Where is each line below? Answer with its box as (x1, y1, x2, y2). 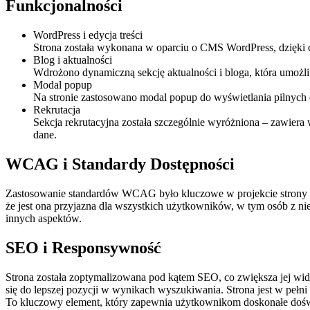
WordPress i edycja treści (33, 29, 143, 42)
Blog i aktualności (33, 54, 112, 66)
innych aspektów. (6, 212, 82, 225)
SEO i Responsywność (6, 239, 161, 257)
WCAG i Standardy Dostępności (6, 155, 235, 174)
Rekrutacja (33, 104, 80, 116)
